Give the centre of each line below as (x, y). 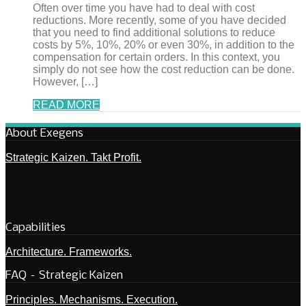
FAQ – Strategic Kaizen (64, 276)
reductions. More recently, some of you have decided (159, 20)
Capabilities (36, 228)
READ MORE (66, 105)
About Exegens (44, 134)
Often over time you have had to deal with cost (144, 8)
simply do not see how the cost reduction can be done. (164, 70)
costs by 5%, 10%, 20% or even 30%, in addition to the (164, 45)
